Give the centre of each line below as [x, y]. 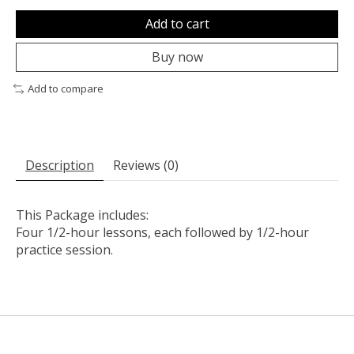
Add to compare [65, 89]
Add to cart [177, 24]
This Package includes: [82, 215]
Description [60, 166]
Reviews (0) [146, 166]
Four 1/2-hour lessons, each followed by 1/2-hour [162, 233]
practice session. [64, 250]
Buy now [177, 57]
